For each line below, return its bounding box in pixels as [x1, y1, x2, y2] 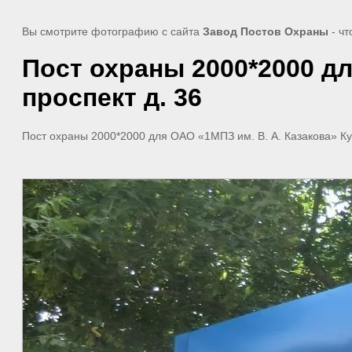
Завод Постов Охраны [203, 25, 328, 38]
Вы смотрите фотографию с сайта [22, 25, 203, 38]
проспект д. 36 [22, 83, 202, 112]
